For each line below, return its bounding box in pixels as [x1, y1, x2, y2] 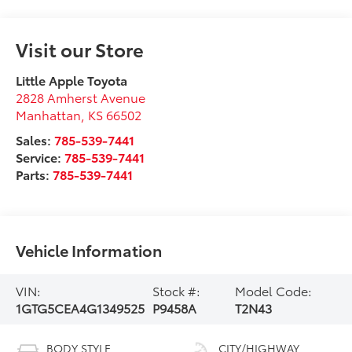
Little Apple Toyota [16, 70, 128, 89]
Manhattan [16, 104, 82, 123]
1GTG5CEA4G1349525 [16, 298, 145, 317]
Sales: [16, 130, 55, 148]
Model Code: [234, 280, 312, 299]
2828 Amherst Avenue [16, 87, 146, 106]
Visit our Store [16, 35, 145, 62]
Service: [16, 147, 65, 166]
